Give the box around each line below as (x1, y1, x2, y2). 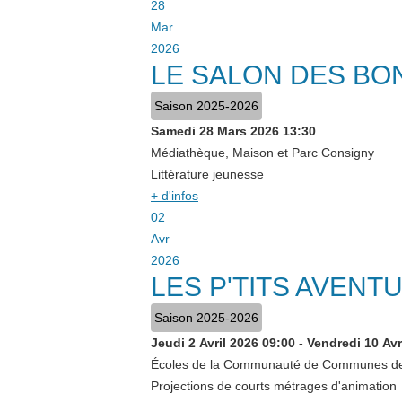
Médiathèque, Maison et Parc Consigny (151, 145, 374, 160)
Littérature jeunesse (151, 167, 264, 181)
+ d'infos (151, 188, 198, 203)
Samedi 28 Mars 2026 (151, 124, 279, 138)
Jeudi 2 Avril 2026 (151, 336, 258, 350)
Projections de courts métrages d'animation (151, 379, 397, 393)
